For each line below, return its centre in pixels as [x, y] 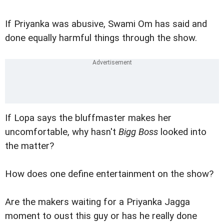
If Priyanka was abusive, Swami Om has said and [106, 24]
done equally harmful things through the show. [101, 38]
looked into [182, 132]
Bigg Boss [138, 132]
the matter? [29, 146]
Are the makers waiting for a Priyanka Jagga [97, 202]
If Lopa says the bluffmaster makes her [88, 118]
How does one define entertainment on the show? [109, 174]
